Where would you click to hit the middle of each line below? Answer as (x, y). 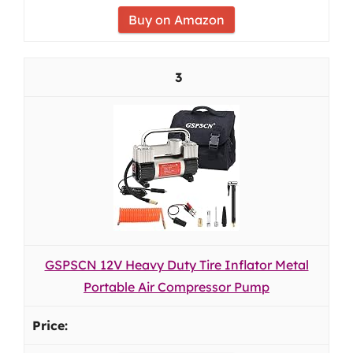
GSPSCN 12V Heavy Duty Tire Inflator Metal (176, 265)
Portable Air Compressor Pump (176, 287)
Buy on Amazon (176, 20)
